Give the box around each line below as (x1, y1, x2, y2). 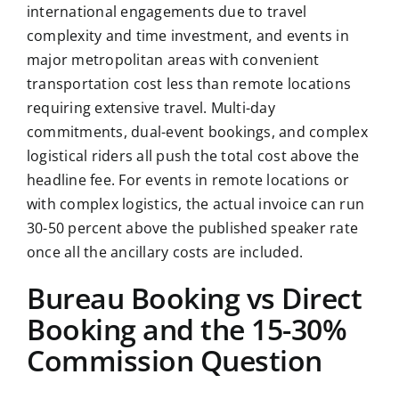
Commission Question (26, 341, 322, 380)
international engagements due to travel (26, 2, 307, 22)
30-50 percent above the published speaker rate (26, 218, 359, 239)
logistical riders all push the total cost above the (26, 146, 360, 167)
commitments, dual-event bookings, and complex (26, 122, 368, 142)
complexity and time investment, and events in (26, 26, 349, 46)
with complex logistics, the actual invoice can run (26, 194, 364, 215)
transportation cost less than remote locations (26, 74, 352, 94)
